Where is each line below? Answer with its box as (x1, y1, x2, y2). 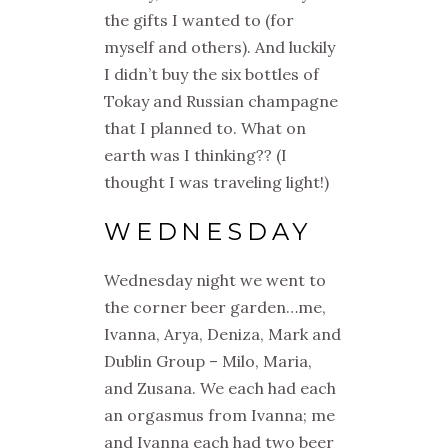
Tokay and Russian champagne (104, 91, 338, 111)
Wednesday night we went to (104, 270, 326, 290)
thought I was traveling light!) (104, 172, 329, 192)
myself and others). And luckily (104, 37, 335, 57)
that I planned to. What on (104, 118, 306, 138)
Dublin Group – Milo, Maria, (104, 351, 312, 371)
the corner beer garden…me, (104, 297, 326, 317)
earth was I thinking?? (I (104, 145, 287, 165)
